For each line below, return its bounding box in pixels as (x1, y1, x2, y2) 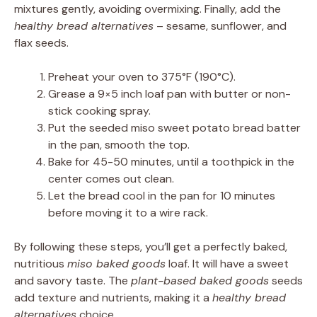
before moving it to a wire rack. (48, 204, 208, 220)
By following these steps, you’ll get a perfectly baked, (14, 238, 287, 254)
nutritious (14, 255, 67, 271)
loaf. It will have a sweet (166, 255, 289, 271)
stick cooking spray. (48, 103, 151, 118)
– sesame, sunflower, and (154, 18, 287, 33)
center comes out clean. (48, 171, 174, 186)
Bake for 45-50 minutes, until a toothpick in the (48, 154, 294, 169)
